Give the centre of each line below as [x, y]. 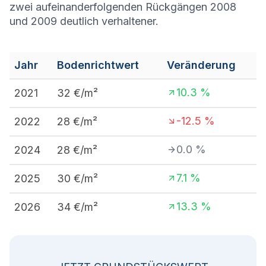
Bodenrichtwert [98, 65]
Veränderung [201, 65]
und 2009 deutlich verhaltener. [84, 21]
